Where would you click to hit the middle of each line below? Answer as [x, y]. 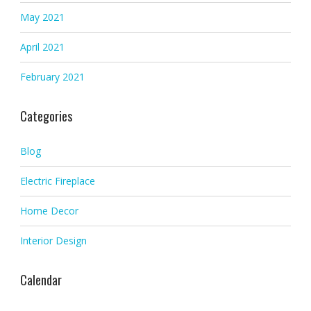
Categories [46, 116]
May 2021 [42, 17]
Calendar [41, 280]
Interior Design [53, 241]
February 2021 [52, 77]
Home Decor [49, 211]
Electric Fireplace [57, 181]
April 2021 [42, 47]
